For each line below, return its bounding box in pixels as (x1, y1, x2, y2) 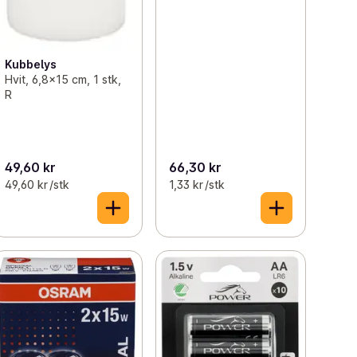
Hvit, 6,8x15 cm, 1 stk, (5, 72, 122, 86)
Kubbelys (5, 57, 57, 71)
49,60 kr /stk (5, 177, 70, 191)
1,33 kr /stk (168, 177, 225, 191)
